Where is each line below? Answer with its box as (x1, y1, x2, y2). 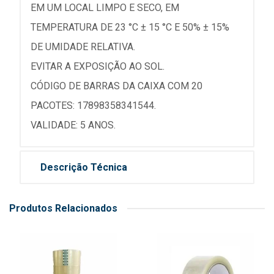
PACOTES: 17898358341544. (31, 100, 156, 111)
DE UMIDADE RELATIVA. (31, 41, 135, 53)
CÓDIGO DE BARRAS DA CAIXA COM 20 (31, 80, 202, 92)
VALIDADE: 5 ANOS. (31, 119, 116, 131)
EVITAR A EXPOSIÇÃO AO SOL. (31, 61, 165, 72)
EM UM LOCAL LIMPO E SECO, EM (31, 2, 179, 13)
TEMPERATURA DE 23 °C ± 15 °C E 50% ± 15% (31, 21, 229, 33)
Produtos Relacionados (9, 202, 117, 214)
